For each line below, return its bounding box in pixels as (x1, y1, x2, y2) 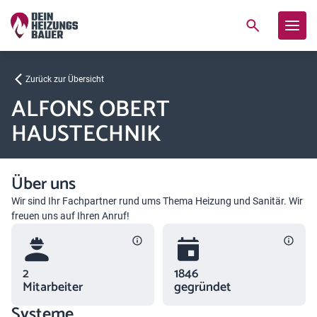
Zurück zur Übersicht (25, 74, 104, 84)
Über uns (11, 171, 76, 198)
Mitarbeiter (23, 277, 83, 298)
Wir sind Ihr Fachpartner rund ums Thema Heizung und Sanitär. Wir (11, 195, 303, 207)
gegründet (174, 277, 231, 298)
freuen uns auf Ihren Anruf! (11, 210, 129, 221)
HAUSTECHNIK (11, 116, 161, 153)
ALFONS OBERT (11, 91, 170, 128)
